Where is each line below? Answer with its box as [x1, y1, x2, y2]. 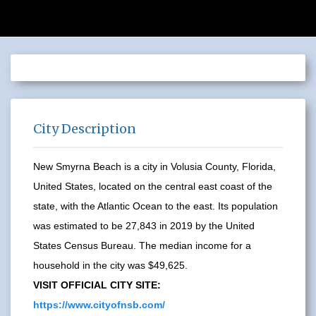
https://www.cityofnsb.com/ [33, 298, 165, 310]
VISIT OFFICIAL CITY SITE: [33, 279, 161, 291]
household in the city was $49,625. [33, 259, 188, 271]
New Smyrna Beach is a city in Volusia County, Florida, [33, 160, 276, 172]
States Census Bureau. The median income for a [33, 239, 251, 251]
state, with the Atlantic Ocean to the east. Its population [33, 200, 278, 212]
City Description [33, 121, 136, 138]
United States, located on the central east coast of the [33, 180, 272, 192]
